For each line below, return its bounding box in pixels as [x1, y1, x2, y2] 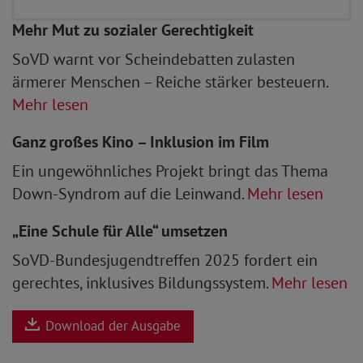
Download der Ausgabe [41, 317, 181, 335]
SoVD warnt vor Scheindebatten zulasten [12, 48, 295, 70]
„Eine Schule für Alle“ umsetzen [12, 220, 228, 241]
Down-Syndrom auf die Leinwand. [12, 182, 247, 204]
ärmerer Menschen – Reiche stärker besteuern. [12, 70, 327, 92]
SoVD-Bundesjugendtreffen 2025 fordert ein [12, 249, 318, 271]
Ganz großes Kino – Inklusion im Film [12, 130, 269, 152]
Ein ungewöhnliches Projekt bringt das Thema [12, 160, 328, 181]
